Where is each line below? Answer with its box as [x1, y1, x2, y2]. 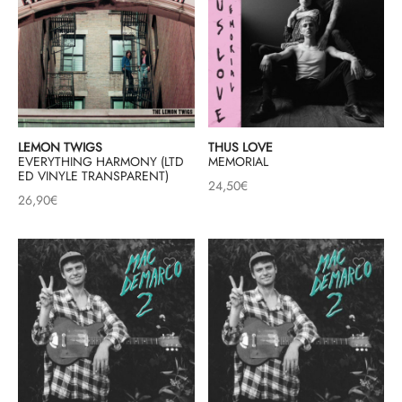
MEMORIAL [207, 153, 268, 171]
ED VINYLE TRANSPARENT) [18, 167, 169, 186]
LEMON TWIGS [18, 138, 102, 157]
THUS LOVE [207, 138, 273, 157]
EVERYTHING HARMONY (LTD [18, 153, 184, 171]
